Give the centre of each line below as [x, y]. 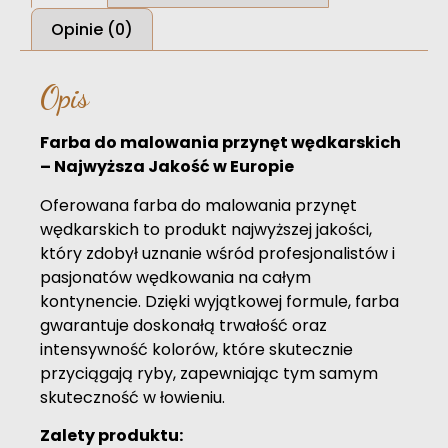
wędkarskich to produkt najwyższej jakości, [206, 229]
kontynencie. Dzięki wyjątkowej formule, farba [219, 301]
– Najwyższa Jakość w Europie [167, 167]
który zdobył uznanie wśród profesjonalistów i [217, 253]
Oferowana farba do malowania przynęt [198, 205]
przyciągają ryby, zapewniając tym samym [209, 373]
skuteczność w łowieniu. [132, 397]
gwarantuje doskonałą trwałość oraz [183, 325]
